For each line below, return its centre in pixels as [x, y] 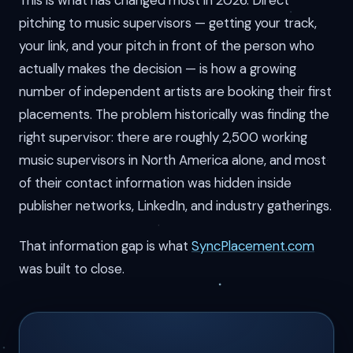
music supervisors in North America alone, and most [173, 160]
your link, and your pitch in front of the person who [167, 46]
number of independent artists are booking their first [175, 92]
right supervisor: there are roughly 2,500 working [163, 137]
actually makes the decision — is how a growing [158, 69]
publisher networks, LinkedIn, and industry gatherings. [175, 206]
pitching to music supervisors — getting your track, [168, 23]
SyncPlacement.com [253, 245]
